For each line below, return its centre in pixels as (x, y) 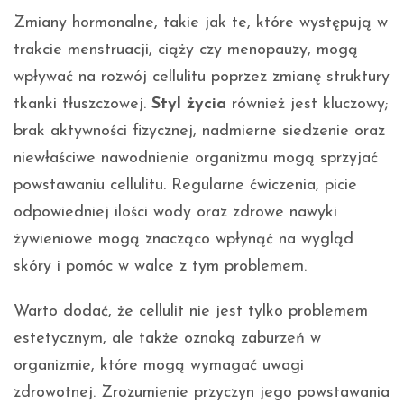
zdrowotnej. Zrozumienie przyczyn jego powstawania (202, 393)
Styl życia (189, 105)
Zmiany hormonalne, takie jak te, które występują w (201, 23)
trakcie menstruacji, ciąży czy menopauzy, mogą (186, 50)
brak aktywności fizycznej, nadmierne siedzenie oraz (199, 132)
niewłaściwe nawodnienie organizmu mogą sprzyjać (196, 159)
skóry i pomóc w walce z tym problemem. (160, 267)
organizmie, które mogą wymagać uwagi (159, 366)
